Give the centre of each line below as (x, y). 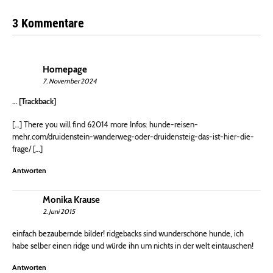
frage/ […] (27, 149)
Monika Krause (71, 200)
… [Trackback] (34, 101)
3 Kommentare (48, 23)
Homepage (65, 70)
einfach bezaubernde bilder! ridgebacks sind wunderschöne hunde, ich (128, 234)
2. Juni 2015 (59, 212)
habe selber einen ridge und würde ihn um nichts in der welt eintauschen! (133, 246)
